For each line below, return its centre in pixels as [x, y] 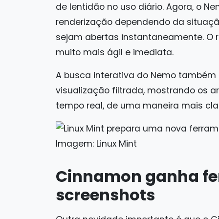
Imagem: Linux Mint [96, 144]
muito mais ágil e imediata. [115, 52]
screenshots [105, 195]
